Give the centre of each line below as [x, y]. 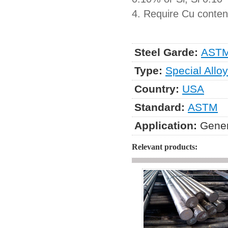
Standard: [160, 107]
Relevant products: [165, 147]
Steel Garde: [166, 52]
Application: [166, 126]
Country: [157, 89]
